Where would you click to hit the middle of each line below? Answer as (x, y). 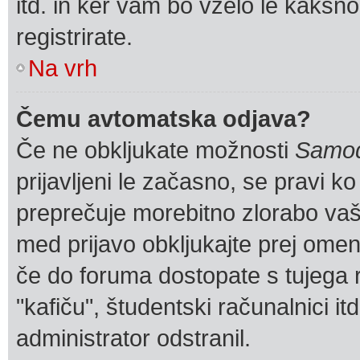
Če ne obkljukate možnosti (155, 150)
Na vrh (63, 68)
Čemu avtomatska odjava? (164, 119)
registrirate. (74, 37)
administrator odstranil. (133, 338)
